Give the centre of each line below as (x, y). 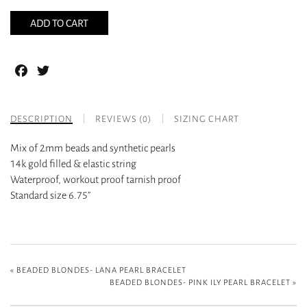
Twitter (69, 71)
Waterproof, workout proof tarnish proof (96, 180)
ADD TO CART (59, 23)
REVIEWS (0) (123, 119)
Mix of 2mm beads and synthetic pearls (93, 148)
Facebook (52, 71)
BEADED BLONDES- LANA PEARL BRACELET (101, 270)
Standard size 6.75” (50, 195)
